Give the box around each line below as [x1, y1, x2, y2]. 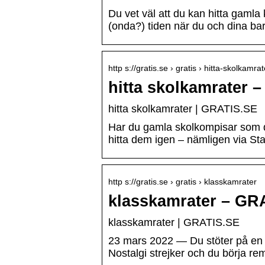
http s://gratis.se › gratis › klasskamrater [108, 177, 257, 187]
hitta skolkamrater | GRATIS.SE [108, 103, 257, 115]
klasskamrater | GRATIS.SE [108, 216, 240, 229]
